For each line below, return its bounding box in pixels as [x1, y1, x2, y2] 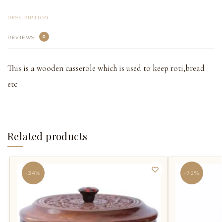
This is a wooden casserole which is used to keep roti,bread [7, 63, 205, 74]
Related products [7, 129, 88, 143]
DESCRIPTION [7, 14, 49, 20]
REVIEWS [7, 34, 37, 40]
